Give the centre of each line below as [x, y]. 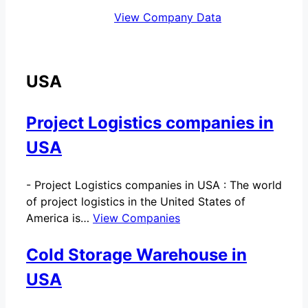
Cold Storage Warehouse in [136, 254]
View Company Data [168, 17]
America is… [59, 218]
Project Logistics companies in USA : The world [158, 185]
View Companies [136, 218]
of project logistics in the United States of [136, 201]
